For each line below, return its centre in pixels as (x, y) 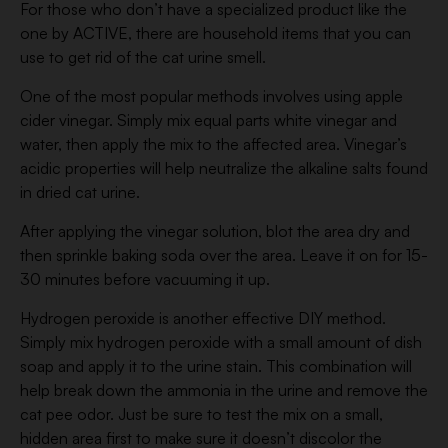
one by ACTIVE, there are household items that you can (215, 33)
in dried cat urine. (80, 192)
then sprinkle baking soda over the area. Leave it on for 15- (224, 255)
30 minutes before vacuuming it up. (145, 279)
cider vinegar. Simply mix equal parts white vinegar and (208, 120)
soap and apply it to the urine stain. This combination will (216, 366)
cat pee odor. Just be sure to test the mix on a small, (201, 414)
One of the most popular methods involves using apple (211, 96)
